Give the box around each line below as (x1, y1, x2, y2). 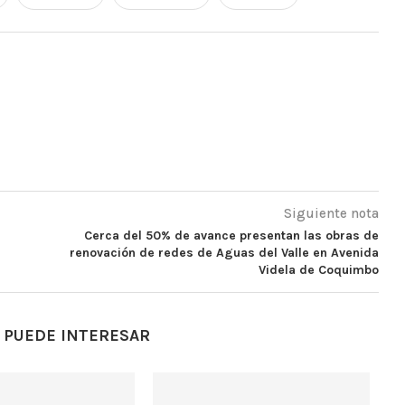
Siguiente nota (283, 204, 379, 221)
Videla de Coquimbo (258, 261, 379, 278)
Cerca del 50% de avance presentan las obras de (83, 227, 379, 243)
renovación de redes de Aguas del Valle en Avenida (69, 244, 379, 260)
